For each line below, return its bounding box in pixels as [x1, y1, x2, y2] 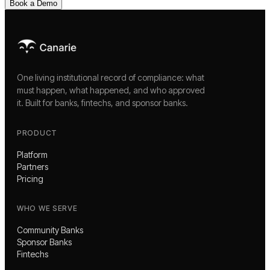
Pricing [17, 173, 43, 184]
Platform [17, 149, 48, 160]
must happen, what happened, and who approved [17, 84, 205, 95]
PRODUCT [17, 128, 58, 137]
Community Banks [17, 224, 83, 235]
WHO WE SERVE [17, 203, 78, 213]
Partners [17, 161, 48, 172]
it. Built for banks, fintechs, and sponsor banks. [17, 97, 188, 108]
